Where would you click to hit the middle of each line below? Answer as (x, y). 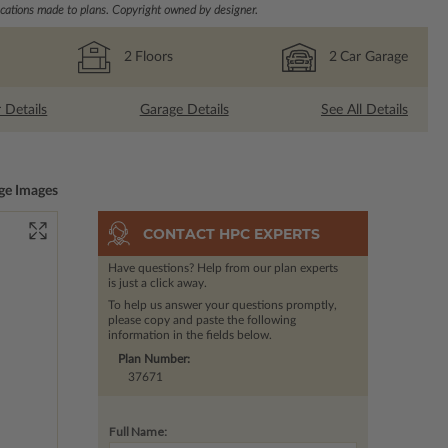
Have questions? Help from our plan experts (222, 268)
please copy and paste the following (201, 320)
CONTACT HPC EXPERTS (231, 233)
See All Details (364, 109)
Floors (153, 56)
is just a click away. (157, 283)
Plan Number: (153, 359)
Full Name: (137, 432)
